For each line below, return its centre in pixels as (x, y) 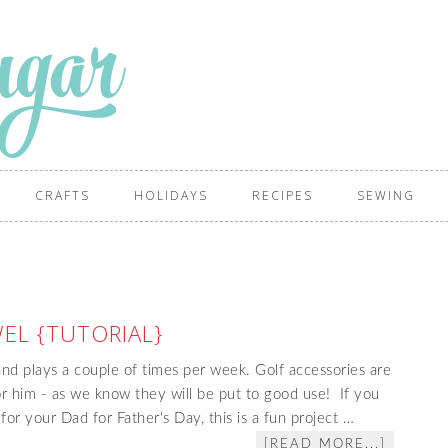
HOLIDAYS (171, 195)
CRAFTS (62, 195)
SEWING (386, 195)
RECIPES (282, 195)
